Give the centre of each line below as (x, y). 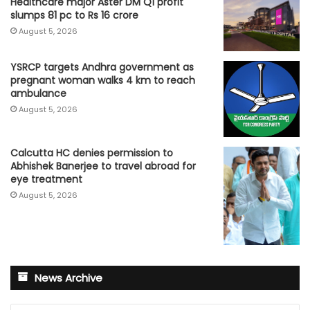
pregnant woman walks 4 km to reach (103, 80)
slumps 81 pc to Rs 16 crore (74, 15)
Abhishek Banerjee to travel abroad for (103, 166)
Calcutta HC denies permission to (92, 153)
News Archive (69, 277)
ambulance (38, 93)
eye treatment (46, 179)
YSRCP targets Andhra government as (102, 67)
